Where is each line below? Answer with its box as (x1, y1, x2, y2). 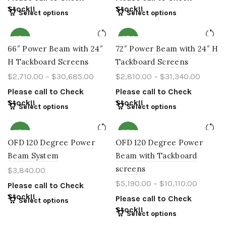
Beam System (8, 150, 59, 160)
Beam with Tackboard (116, 150, 197, 160)
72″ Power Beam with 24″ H (116, 43, 218, 53)
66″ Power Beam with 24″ (8, 43, 103, 53)
